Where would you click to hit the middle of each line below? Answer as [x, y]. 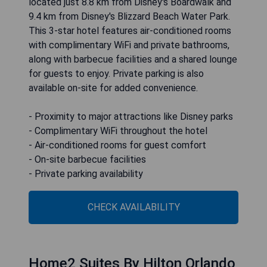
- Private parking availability [86, 174]
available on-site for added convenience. [113, 88]
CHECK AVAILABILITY [133, 207]
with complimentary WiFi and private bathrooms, [129, 45]
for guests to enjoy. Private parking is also [116, 74]
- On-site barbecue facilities [87, 160]
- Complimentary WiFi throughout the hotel [118, 131]
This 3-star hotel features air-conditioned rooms [130, 31]
